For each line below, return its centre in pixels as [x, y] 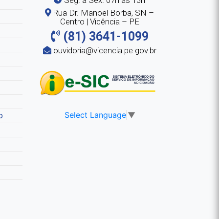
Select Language [95, 115]
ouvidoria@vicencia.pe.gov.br [104, 50]
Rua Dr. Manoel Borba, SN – [103, 12]
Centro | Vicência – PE [99, 21]
